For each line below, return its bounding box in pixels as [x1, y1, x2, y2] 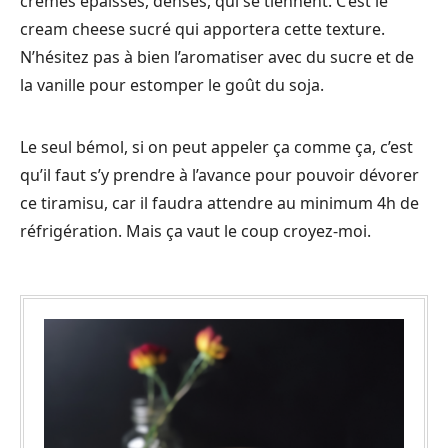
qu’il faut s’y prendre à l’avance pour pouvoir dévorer [20, 163, 419, 186]
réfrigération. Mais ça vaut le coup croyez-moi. [20, 219, 371, 242]
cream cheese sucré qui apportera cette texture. [20, 17, 385, 40]
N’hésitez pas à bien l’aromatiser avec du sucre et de [20, 45, 414, 68]
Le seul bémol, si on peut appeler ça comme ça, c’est [20, 135, 413, 158]
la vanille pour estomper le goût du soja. [20, 73, 328, 96]
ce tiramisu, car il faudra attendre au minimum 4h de [20, 191, 419, 214]
